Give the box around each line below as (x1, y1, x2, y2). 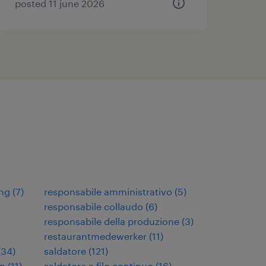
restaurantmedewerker (44, 230, 147, 242)
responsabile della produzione (44, 216, 179, 227)
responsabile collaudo (44, 201, 143, 212)
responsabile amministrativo (44, 186, 172, 197)
